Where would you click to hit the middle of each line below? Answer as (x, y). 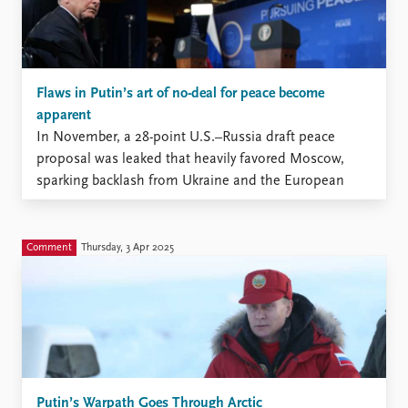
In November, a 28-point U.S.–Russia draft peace (186, 138)
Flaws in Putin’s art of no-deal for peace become (180, 94)
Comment (49, 248)
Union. (57, 204)
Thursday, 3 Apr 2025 (127, 248)
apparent (64, 116)
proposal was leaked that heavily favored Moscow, (190, 160)
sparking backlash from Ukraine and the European (190, 182)
